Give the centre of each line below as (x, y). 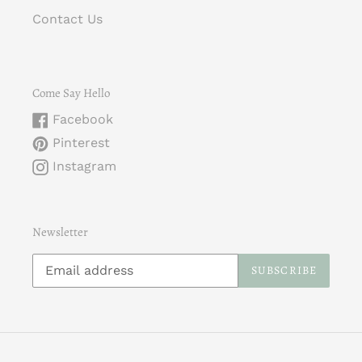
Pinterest (81, 143)
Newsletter (60, 232)
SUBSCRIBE (284, 271)
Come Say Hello (71, 93)
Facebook (83, 120)
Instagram (84, 166)
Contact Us (67, 19)
